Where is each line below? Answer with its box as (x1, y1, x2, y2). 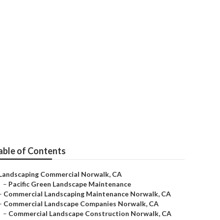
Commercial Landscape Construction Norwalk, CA (8, 209, 171, 218)
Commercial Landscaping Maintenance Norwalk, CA (3, 190, 171, 198)
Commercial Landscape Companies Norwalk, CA (3, 199, 159, 208)
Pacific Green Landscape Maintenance (8, 180, 131, 188)
